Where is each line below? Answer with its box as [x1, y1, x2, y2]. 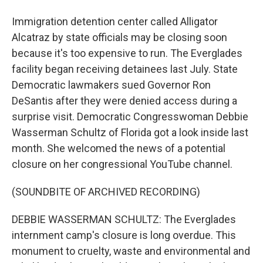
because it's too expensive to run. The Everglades [12, 47, 242, 59]
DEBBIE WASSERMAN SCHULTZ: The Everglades [12, 213, 236, 225]
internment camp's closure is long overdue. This [12, 229, 236, 241]
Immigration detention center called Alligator [12, 15, 218, 28]
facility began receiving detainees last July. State [12, 63, 238, 75]
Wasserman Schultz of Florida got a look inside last [12, 126, 248, 139]
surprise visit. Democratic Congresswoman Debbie [12, 110, 248, 123]
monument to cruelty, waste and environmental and [12, 245, 250, 257]
